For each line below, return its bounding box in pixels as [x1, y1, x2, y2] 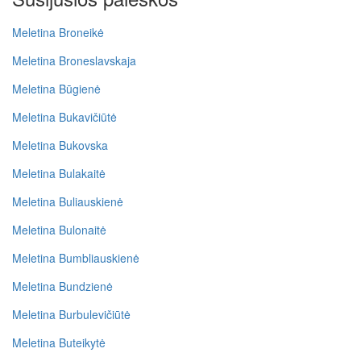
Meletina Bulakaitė [12, 164, 106, 181]
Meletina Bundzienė [12, 277, 113, 294]
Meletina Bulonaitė [12, 221, 106, 238]
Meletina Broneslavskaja [12, 52, 136, 68]
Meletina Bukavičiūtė [12, 108, 117, 125]
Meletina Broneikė [12, 23, 104, 40]
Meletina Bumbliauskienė [12, 249, 139, 266]
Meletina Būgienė [12, 80, 101, 97]
